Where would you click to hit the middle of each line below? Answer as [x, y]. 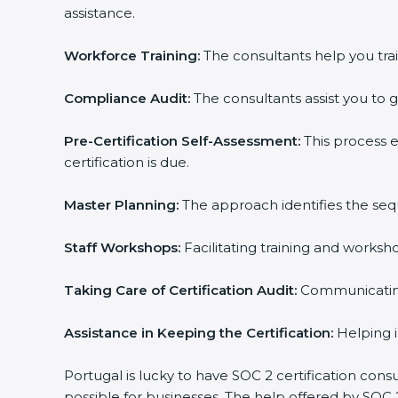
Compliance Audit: [127, 98]
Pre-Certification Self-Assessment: [182, 141]
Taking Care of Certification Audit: [180, 290]
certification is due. [127, 162]
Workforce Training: [132, 56]
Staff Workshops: [122, 247]
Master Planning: [121, 205]
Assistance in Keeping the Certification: [199, 333]
